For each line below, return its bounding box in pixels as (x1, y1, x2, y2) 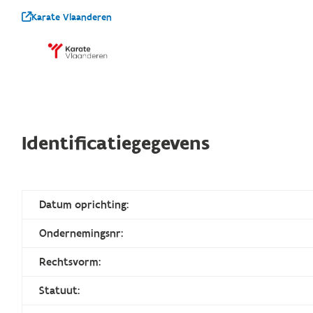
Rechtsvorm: (39, 255, 101, 270)
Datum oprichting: (39, 198, 129, 212)
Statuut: (39, 284, 80, 298)
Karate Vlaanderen (31, 10, 112, 24)
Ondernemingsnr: (39, 226, 124, 241)
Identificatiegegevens (22, 131, 210, 157)
